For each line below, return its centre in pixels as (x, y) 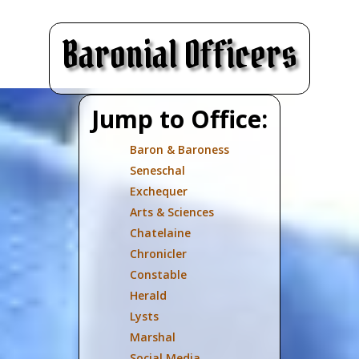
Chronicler (158, 253)
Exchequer (158, 191)
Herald (148, 295)
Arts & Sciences (171, 212)
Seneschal (157, 170)
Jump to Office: (179, 119)
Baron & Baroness (179, 149)
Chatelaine (160, 232)
